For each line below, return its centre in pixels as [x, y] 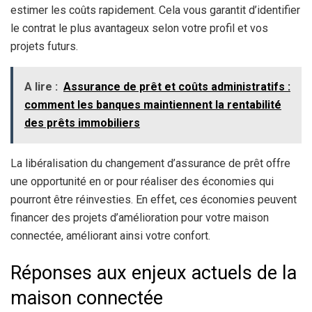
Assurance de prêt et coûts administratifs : [177, 86]
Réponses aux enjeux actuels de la [154, 273]
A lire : [41, 86]
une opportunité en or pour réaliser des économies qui [142, 181]
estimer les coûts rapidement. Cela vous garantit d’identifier [155, 10]
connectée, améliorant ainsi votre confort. [110, 235]
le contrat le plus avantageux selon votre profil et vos [139, 28]
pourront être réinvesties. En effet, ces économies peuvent [154, 199]
